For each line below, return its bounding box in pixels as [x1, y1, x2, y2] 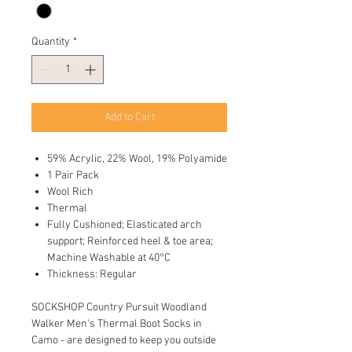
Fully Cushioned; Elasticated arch [47, 218, 202, 233]
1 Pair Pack [47, 169, 99, 183]
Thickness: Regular [47, 268, 137, 282]
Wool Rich [47, 185, 96, 200]
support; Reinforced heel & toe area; [47, 235, 213, 249]
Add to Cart [104, 111, 155, 125]
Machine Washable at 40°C [47, 251, 170, 266]
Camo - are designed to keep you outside [31, 334, 216, 348]
